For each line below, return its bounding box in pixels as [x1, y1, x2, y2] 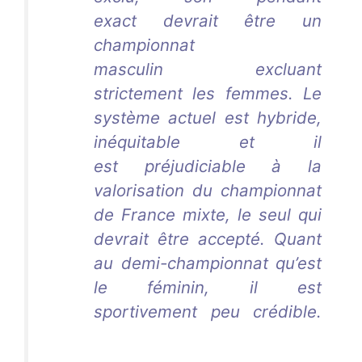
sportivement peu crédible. [94, 301, 322, 322]
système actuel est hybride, [94, 107, 322, 128]
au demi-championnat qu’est [94, 252, 322, 273]
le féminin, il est [94, 276, 322, 297]
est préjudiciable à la [94, 155, 322, 176]
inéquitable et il [94, 131, 322, 152]
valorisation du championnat [94, 179, 322, 200]
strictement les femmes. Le [94, 82, 322, 103]
